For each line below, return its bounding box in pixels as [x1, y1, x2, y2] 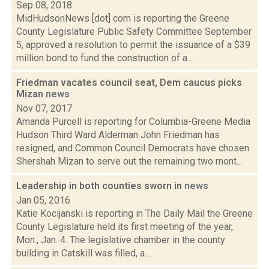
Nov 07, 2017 [16, 103, 72, 114]
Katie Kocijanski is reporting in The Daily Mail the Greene [16, 208, 253, 219]
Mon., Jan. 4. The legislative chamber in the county [16, 234, 225, 246]
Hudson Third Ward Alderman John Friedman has [16, 129, 220, 141]
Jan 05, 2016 [16, 195, 70, 206]
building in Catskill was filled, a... [16, 247, 150, 259]
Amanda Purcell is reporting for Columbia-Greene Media [16, 116, 250, 127]
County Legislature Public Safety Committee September [16, 26, 252, 37]
